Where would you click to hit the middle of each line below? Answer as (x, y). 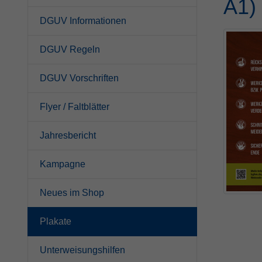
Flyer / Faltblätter (75, 106)
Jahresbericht (68, 135)
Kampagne (63, 164)
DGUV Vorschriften (79, 78)
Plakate (56, 221)
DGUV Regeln (70, 49)
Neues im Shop (72, 192)
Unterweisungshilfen (82, 250)
